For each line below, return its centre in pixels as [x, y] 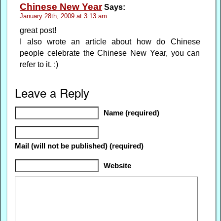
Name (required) [132, 113]
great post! [38, 30]
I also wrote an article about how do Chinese [110, 41]
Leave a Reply [52, 92]
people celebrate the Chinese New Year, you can [110, 53]
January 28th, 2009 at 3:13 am [64, 16]
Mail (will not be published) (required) [79, 146]
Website [118, 166]
